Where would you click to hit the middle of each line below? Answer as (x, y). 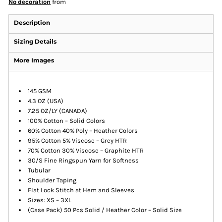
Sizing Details (35, 42)
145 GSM (40, 91)
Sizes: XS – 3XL (50, 200)
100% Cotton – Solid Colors (67, 121)
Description (32, 23)
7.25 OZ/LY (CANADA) (58, 111)
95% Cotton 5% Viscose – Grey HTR (78, 141)
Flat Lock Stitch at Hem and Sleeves (81, 190)
